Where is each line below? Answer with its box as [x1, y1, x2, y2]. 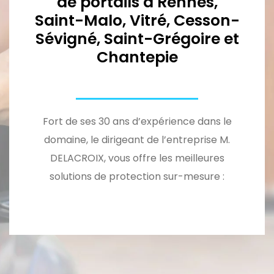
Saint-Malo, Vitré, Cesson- [34, 9, 240, 31]
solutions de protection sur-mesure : [50, 169, 224, 183]
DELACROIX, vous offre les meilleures [50, 150, 224, 165]
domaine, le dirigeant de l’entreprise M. [44, 132, 230, 147]
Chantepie [96, 46, 178, 68]
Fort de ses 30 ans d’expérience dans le [42, 114, 232, 128]
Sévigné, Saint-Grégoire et [35, 28, 239, 50]
